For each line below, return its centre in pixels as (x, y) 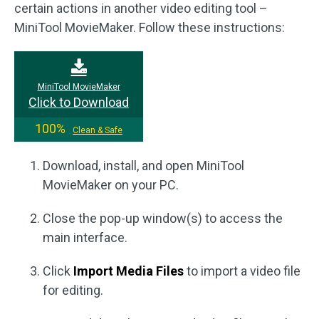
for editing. (73, 290)
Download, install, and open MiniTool (143, 166)
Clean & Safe (98, 130)
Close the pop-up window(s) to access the (163, 218)
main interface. (85, 237)
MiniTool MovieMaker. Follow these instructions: (150, 27)
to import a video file (242, 271)
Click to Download (79, 102)
